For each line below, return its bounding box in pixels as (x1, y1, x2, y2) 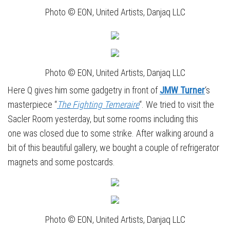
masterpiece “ (8, 99, 57, 110)
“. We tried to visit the (139, 99, 214, 110)
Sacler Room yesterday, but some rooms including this (8, 113, 198, 125)
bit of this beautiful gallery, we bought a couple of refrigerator (8, 142, 219, 154)
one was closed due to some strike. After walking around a (8, 128, 214, 139)
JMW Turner (160, 85, 205, 96)
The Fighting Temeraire (57, 99, 139, 110)
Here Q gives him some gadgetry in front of (8, 85, 160, 96)
